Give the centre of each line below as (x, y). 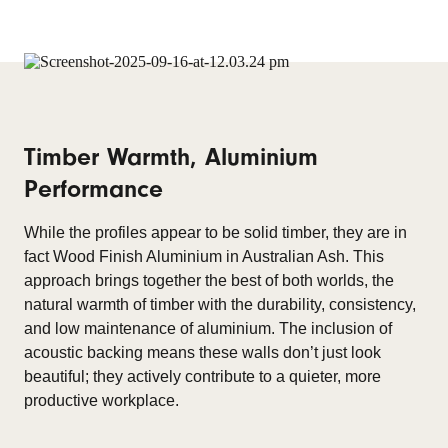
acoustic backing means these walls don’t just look (202, 352)
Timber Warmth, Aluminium (171, 157)
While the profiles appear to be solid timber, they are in (215, 232)
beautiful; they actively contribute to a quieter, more (202, 376)
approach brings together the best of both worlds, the (209, 280)
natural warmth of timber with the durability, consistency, (220, 304)
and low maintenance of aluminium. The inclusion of (208, 328)
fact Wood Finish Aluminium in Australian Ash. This (204, 256)
